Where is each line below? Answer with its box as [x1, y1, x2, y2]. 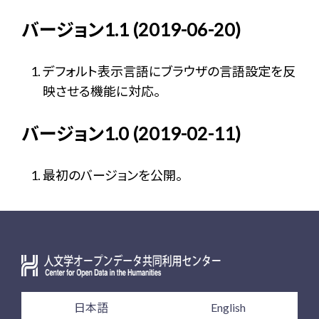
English [210, 300, 246, 314]
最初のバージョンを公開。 [43, 167, 182, 183]
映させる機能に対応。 [43, 83, 160, 99]
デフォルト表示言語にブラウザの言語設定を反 [43, 63, 296, 79]
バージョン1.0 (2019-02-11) [21, 122, 241, 144]
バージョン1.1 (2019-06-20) [21, 19, 241, 40]
